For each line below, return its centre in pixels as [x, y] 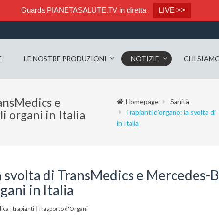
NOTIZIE [145, 58]
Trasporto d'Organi [63, 208]
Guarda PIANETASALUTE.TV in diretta [84, 10]
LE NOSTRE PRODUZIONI [65, 58]
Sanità [179, 101]
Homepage [142, 101]
